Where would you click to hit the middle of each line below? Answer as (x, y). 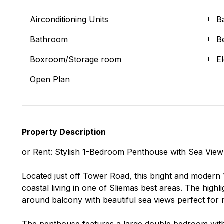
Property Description (64, 132)
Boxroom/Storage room (76, 59)
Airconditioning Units (69, 19)
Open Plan (50, 79)
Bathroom (49, 39)
